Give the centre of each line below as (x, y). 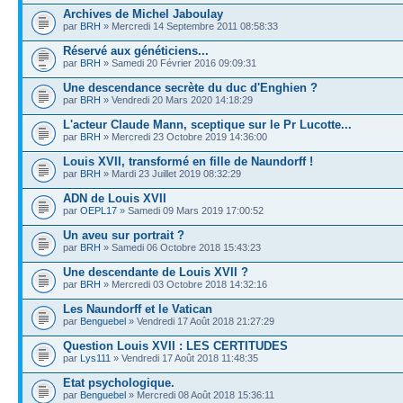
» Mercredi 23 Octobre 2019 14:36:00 (184, 136)
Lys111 (95, 358)
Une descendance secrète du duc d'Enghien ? (190, 87)
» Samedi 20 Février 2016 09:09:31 (179, 63)
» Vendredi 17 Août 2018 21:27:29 (200, 321)
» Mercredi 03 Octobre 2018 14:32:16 (184, 284)
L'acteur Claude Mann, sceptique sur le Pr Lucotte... (207, 124)
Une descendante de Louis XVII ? (156, 272)
